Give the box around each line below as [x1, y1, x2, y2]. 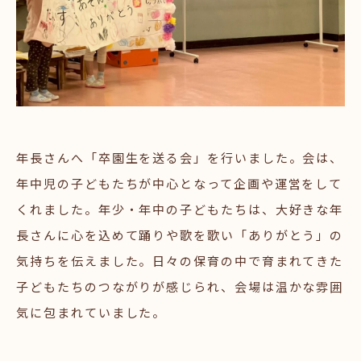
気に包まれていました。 [16, 303, 167, 321]
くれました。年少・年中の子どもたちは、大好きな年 [16, 200, 344, 218]
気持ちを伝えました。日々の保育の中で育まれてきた [16, 251, 344, 269]
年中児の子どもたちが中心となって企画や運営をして [16, 174, 343, 192]
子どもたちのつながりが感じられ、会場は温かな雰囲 [16, 277, 344, 295]
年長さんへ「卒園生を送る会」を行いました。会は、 [16, 148, 344, 166]
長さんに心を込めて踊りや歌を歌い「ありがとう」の [16, 226, 344, 243]
